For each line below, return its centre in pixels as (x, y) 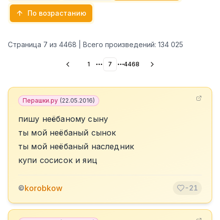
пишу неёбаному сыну (63, 119)
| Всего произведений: (117, 44)
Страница (26, 44)
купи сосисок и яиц (58, 160)
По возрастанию (57, 13)
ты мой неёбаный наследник (76, 146)
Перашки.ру (40, 100)
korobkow (43, 188)
